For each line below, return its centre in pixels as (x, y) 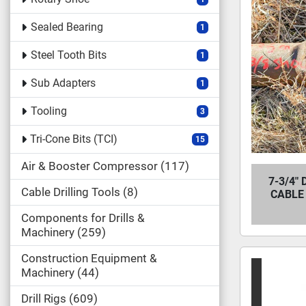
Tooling (48, 111)
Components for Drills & (83, 218)
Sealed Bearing (67, 27)
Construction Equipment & (89, 258)
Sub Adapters (63, 83)
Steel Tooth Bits (68, 55)
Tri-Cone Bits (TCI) (74, 139)
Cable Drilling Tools (71, 192)
